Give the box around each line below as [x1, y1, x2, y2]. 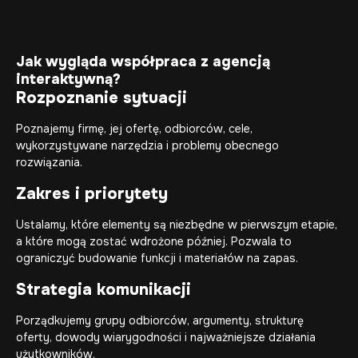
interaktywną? [16, 70, 121, 89]
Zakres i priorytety [16, 184, 168, 205]
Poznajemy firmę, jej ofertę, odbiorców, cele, [16, 121, 253, 137]
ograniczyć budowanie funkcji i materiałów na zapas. [16, 251, 298, 266]
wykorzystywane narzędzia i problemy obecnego [16, 138, 279, 153]
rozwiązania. [16, 155, 82, 170]
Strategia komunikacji [16, 280, 191, 300]
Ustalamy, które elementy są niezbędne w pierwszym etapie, [16, 217, 337, 233]
